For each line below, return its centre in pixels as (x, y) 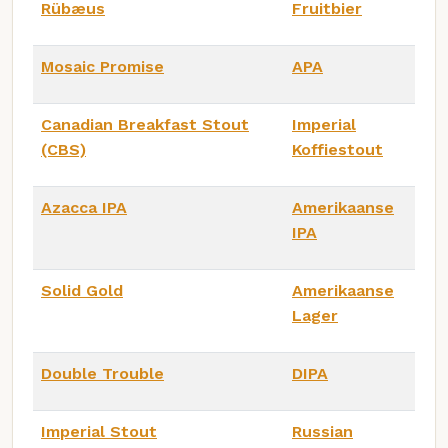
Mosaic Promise (102, 67)
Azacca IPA (84, 208)
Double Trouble (102, 374)
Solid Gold (82, 291)
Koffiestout (337, 150)
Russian (322, 432)
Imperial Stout (99, 432)
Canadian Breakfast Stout (145, 125)
